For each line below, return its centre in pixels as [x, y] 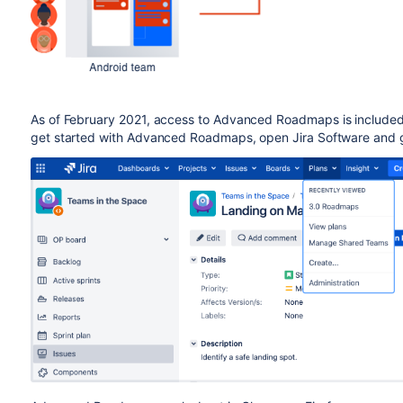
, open [273, 138]
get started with [78, 138]
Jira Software [331, 138]
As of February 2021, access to [121, 120]
